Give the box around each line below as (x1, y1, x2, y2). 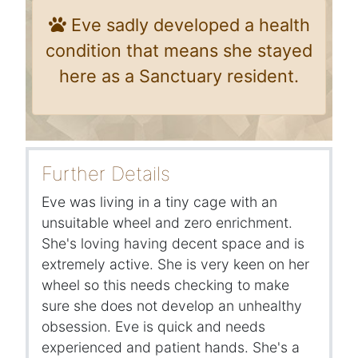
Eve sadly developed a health (66, 14, 310, 36)
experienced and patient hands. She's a (42, 339, 300, 356)
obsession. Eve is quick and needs (42, 318, 265, 336)
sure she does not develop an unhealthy (42, 297, 302, 315)
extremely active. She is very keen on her (42, 256, 309, 273)
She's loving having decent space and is (42, 235, 304, 253)
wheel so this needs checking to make (42, 276, 289, 294)
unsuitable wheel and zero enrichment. (42, 214, 292, 232)
